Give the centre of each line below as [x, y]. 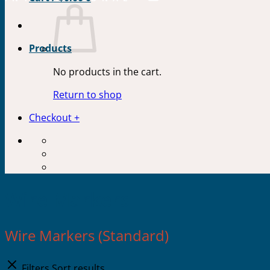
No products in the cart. [107, 72]
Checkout [50, 118]
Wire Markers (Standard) [87, 235]
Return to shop [87, 95]
